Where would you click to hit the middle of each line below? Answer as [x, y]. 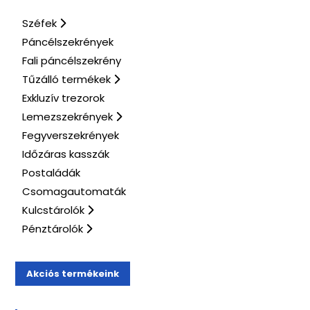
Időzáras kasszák [66, 154]
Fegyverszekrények [71, 135]
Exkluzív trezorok [64, 98]
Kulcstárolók [55, 210]
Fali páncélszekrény [72, 60]
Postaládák [52, 172]
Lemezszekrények [69, 116]
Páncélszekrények [68, 42]
